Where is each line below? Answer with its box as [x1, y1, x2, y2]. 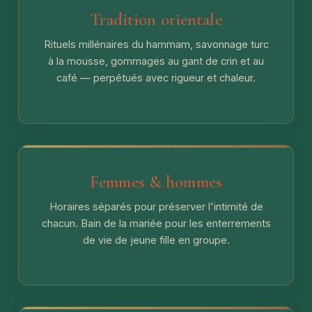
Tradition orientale [90, 9, 222, 30]
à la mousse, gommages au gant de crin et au [48, 55, 264, 67]
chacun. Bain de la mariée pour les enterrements [41, 217, 271, 229]
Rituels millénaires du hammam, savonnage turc [43, 38, 269, 50]
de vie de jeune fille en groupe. [82, 233, 230, 246]
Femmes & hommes [90, 171, 222, 192]
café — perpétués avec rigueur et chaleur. [56, 72, 256, 84]
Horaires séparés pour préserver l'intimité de [49, 200, 263, 212]
